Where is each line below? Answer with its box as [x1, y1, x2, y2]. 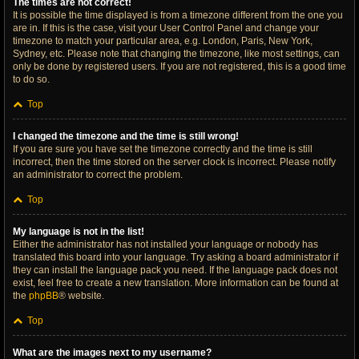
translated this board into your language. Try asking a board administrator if [13, 252, 338, 263]
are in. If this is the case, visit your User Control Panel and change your [13, 22, 319, 34]
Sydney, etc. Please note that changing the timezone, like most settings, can [13, 48, 340, 59]
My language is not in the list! [13, 226, 144, 237]
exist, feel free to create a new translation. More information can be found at [13, 277, 338, 288]
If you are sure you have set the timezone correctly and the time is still [13, 143, 313, 155]
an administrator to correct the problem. [13, 169, 183, 180]
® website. [58, 290, 104, 301]
